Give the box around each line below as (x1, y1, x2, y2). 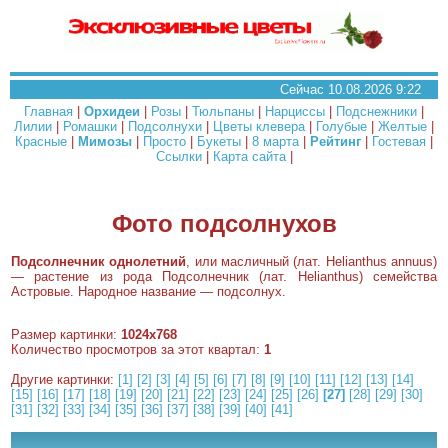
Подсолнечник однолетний (11, 254, 187, 270)
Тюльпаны (192, 104, 254, 119)
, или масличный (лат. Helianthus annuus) (186, 254, 438, 270)
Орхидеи (84, 104, 140, 119)
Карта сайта (212, 149, 286, 164)
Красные (15, 134, 67, 149)
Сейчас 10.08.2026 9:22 (280, 82, 433, 97)
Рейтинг (310, 134, 361, 149)
